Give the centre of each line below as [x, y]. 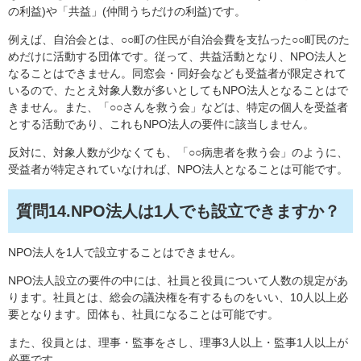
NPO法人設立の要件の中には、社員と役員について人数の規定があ [178, 281]
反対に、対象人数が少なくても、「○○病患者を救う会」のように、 [178, 153]
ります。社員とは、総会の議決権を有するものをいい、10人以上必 [178, 298]
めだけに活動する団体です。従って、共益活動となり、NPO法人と [178, 57]
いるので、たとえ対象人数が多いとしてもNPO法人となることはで [178, 91]
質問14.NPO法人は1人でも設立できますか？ [178, 212]
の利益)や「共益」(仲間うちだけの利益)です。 [127, 12]
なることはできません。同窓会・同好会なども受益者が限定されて [177, 74]
